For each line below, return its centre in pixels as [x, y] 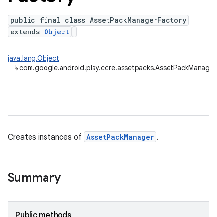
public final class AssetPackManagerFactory [98, 20]
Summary [34, 178]
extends [27, 32]
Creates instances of [46, 137]
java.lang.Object [33, 58]
